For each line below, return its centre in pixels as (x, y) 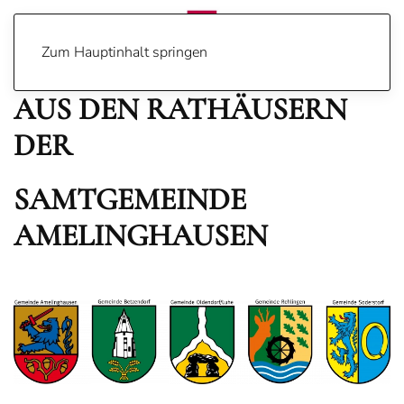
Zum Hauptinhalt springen (124, 52)
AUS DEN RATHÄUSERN (180, 110)
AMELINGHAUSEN (141, 236)
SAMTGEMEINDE (130, 200)
